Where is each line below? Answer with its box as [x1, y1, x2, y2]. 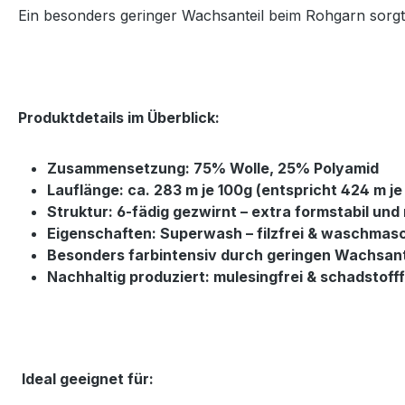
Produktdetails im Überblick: [18, 108, 220, 127]
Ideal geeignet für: [22, 369, 154, 388]
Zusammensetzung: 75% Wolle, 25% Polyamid [47, 158, 379, 177]
